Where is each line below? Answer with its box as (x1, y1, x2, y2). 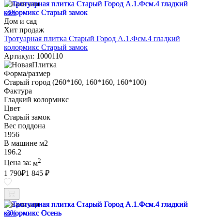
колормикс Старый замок (4, 43, 88, 52)
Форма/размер (4, 69, 50, 78)
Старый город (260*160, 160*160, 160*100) (4, 78, 146, 87)
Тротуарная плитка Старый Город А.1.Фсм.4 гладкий (4, 34, 180, 43)
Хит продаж (4, 26, 44, 34)
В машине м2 (4, 139, 48, 148)
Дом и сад (4, 17, 37, 26)
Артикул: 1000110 (4, 52, 63, 61)
